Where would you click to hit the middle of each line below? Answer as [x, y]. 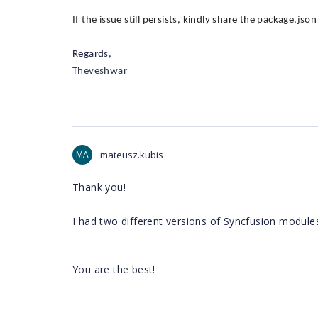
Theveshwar [100, 71]
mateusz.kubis [132, 155]
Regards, [92, 54]
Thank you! [99, 187]
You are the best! [114, 269]
